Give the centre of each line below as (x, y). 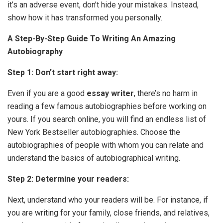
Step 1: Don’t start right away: (63, 72)
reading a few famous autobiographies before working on (107, 106)
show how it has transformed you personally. (86, 18)
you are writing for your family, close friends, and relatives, (109, 213)
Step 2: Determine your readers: (68, 179)
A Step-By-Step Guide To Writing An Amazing (92, 39)
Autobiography (35, 52)
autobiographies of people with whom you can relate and (106, 145)
